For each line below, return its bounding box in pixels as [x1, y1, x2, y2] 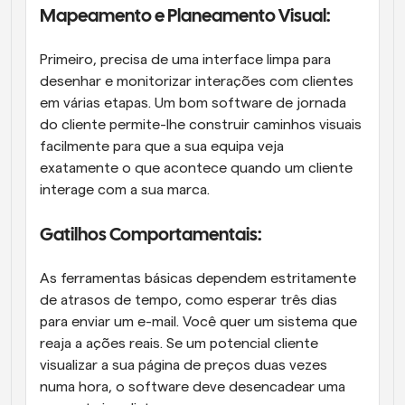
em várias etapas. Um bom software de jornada [40, 95, 346, 110]
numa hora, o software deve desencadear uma [40, 379, 345, 394]
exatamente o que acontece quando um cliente [40, 160, 353, 175]
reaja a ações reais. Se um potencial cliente [40, 335, 318, 351]
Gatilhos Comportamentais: [40, 226, 264, 244]
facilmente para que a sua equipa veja [40, 138, 284, 154]
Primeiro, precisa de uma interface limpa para [40, 52, 331, 67]
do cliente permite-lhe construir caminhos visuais [40, 117, 362, 132]
